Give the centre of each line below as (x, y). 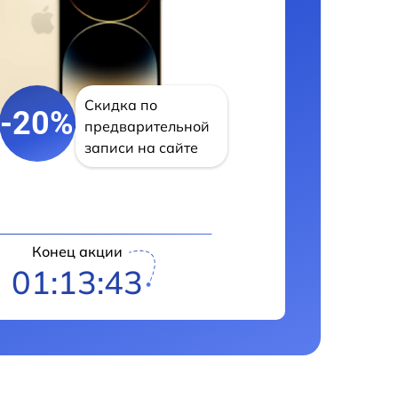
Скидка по (120, 105)
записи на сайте (141, 147)
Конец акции (78, 251)
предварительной (147, 126)
